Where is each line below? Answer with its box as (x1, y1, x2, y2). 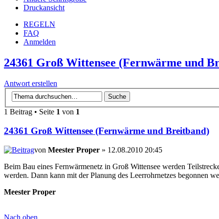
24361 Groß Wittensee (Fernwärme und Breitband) (4, 126, 209, 136)
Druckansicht (23, 3, 65, 12)
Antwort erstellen (4, 79, 57, 88)
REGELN (23, 20, 55, 28)
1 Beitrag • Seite (4, 108, 56, 116)
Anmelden (23, 37, 56, 46)
